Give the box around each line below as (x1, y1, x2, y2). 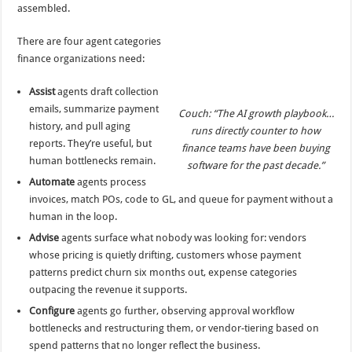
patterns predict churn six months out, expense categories (29, 266, 298, 279)
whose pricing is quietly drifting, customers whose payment (29, 249, 302, 262)
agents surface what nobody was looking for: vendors (59, 232, 307, 244)
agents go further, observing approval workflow (75, 305, 295, 317)
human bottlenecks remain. (29, 155, 156, 167)
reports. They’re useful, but (29, 137, 152, 150)
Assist (29, 86, 56, 98)
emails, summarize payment (29, 103, 159, 115)
